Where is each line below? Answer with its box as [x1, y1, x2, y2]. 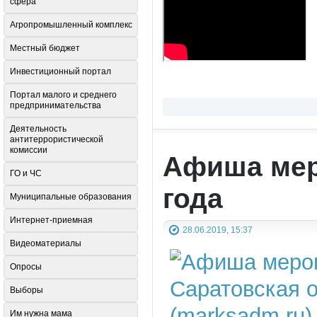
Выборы [10, 285, 43, 296]
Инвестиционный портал [10, 67, 111, 77]
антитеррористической [10, 134, 103, 145]
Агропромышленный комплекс [10, 20, 132, 30]
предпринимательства [10, 100, 101, 111]
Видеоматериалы [10, 238, 81, 249]
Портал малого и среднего [10, 90, 117, 100]
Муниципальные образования [10, 192, 132, 202]
